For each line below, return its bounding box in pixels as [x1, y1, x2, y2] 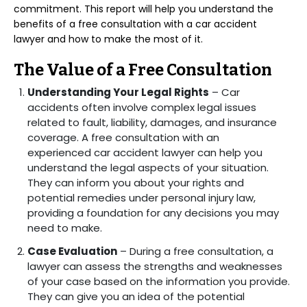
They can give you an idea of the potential [27, 289, 245, 304]
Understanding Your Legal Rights [27, 85, 209, 99]
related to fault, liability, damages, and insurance [27, 115, 277, 130]
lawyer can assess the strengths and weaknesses [27, 259, 282, 273]
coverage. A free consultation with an [27, 130, 219, 145]
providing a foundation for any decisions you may [27, 206, 279, 220]
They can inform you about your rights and [27, 175, 244, 190]
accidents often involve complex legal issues [27, 100, 256, 114]
